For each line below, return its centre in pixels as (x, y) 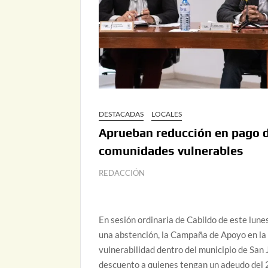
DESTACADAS (121, 114)
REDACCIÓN (122, 173)
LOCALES (167, 114)
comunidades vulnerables (171, 151)
